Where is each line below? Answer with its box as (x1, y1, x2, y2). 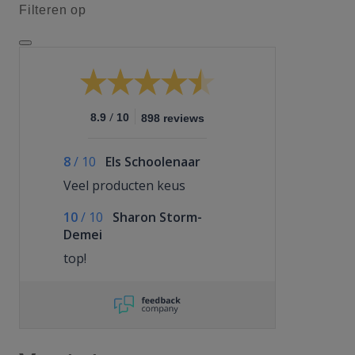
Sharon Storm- (113, 208, 202, 226)
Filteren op (19, 3, 86, 17)
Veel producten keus (63, 177, 185, 194)
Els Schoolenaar (105, 153, 200, 170)
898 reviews (141, 112, 204, 124)
